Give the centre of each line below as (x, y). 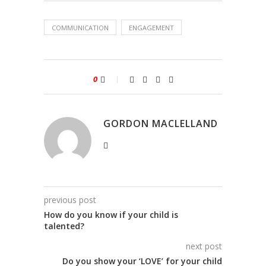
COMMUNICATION (80, 28)
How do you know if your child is (111, 215)
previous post (70, 200)
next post (204, 246)
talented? (64, 226)
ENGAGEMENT (151, 28)
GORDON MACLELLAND (161, 123)
